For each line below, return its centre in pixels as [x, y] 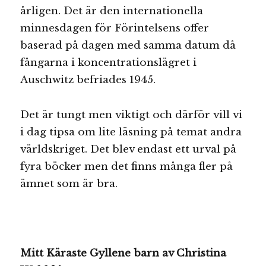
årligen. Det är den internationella [112, 11]
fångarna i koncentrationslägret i [109, 62]
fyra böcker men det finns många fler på [127, 166]
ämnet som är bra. [69, 183]
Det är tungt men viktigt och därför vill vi [132, 115]
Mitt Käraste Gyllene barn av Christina [123, 254]
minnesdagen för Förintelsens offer [115, 28]
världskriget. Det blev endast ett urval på [129, 149]
